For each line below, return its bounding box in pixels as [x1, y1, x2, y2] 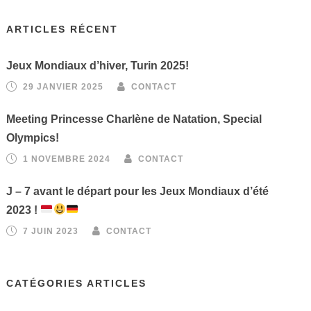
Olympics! [6, 131, 60, 144]
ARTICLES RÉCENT [6, 23, 119, 35]
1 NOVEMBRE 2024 [23, 153, 111, 164]
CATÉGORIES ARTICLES [6, 277, 147, 289]
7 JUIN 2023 [23, 226, 79, 236]
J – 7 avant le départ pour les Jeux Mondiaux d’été [6, 185, 269, 197]
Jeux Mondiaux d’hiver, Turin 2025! [6, 59, 190, 72]
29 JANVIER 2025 [23, 81, 104, 92]
